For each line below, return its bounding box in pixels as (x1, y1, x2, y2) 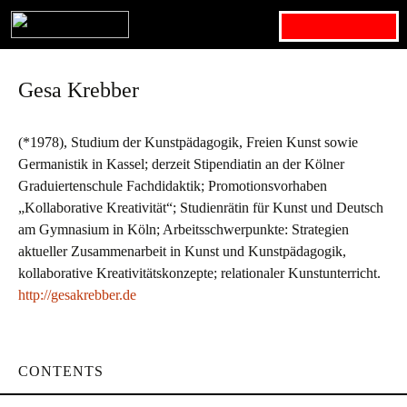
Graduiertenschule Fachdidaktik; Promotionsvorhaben (18, 178, 327, 194)
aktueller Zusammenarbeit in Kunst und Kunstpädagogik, (18, 243, 346, 259)
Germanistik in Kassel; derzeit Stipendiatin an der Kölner (18, 156, 344, 172)
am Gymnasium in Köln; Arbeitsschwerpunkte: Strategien (18, 222, 349, 237)
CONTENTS (18, 363, 104, 379)
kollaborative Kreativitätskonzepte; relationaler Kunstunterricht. (18, 265, 381, 281)
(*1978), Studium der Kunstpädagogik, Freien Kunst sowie (18, 134, 358, 150)
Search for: (279, 14, 349, 29)
